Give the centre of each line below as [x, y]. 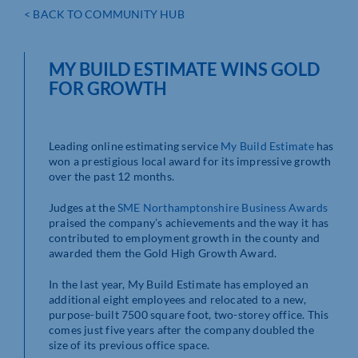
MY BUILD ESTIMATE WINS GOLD [184, 70]
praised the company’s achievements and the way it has [189, 223]
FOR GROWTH [108, 89]
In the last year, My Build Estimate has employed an [179, 284]
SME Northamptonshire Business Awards [223, 208]
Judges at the [83, 208]
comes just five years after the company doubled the [181, 330]
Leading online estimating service [135, 146]
